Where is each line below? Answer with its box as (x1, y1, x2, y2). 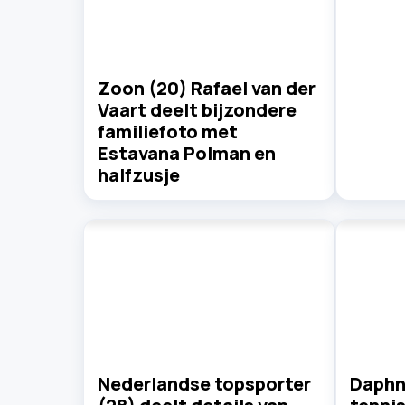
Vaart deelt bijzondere (98, 97, 297, 122)
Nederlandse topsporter (98, 372, 311, 397)
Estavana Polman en (98, 140, 276, 165)
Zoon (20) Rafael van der (98, 75, 316, 100)
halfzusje (98, 162, 180, 187)
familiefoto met (98, 118, 238, 144)
